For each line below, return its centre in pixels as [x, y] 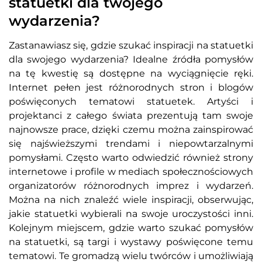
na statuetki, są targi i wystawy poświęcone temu [131, 242]
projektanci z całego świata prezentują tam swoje [131, 116]
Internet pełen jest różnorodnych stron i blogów [131, 88]
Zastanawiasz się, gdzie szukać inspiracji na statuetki [131, 46]
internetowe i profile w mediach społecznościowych [131, 172]
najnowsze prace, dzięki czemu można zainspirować [131, 130]
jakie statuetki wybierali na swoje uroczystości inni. [131, 214]
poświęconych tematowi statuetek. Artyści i [131, 102]
